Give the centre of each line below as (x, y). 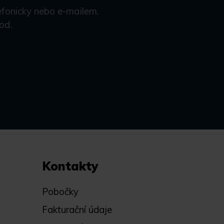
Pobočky (60, 191)
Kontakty (70, 166)
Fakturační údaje (77, 209)
